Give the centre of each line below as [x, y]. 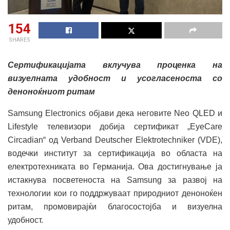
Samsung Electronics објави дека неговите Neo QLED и [115, 113]
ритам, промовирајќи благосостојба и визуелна [115, 207]
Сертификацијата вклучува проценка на [115, 65]
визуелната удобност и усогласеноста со [115, 79]
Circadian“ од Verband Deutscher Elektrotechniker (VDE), [115, 140]
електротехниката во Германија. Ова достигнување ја [115, 167]
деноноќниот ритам [51, 92]
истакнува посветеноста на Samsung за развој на [115, 180]
